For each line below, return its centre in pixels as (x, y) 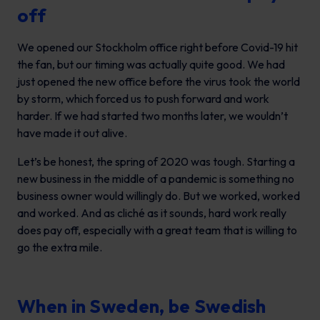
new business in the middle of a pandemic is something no (156, 179)
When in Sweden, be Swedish (142, 306)
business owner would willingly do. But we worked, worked (159, 196)
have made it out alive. (73, 133)
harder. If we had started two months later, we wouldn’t (152, 116)
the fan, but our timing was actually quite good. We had (151, 65)
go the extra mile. (61, 247)
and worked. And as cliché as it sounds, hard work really (152, 213)
